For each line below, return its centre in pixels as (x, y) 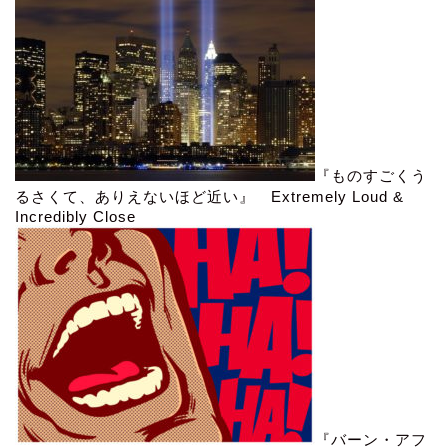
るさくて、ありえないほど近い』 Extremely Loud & (209, 196)
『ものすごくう (371, 175)
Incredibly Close (75, 216)
